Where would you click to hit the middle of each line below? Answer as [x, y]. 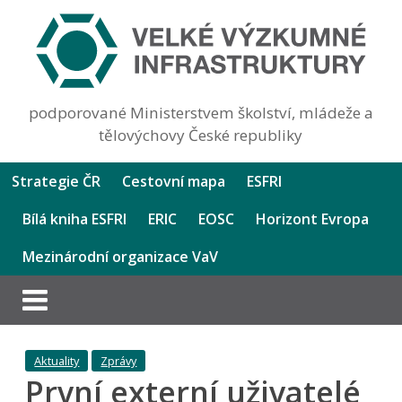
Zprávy [119, 360]
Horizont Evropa [313, 218]
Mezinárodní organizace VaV [121, 256]
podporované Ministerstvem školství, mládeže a [201, 112]
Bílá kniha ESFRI [75, 218]
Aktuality [57, 360]
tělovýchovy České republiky [201, 135]
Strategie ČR [57, 181]
